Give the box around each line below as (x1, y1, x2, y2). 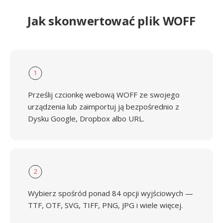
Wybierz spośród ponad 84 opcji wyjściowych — (28, 188, 193, 198)
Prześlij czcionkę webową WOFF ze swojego (28, 90, 180, 100)
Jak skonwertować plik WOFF (27, 12, 196, 29)
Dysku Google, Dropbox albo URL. (28, 113, 144, 123)
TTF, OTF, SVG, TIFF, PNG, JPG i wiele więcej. (28, 200, 183, 210)
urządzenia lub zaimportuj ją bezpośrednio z (28, 102, 179, 111)
